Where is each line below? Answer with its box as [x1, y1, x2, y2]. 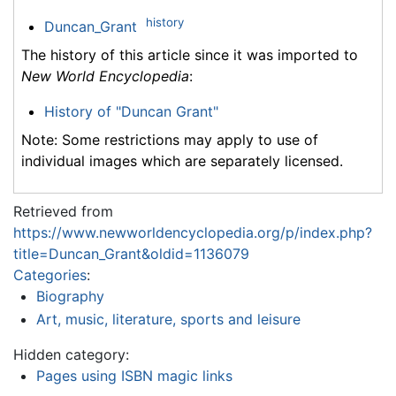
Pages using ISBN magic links [35, 366, 232, 385]
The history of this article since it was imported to [21, 46, 358, 65]
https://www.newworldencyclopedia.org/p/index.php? [13, 224, 372, 242]
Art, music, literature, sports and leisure [35, 309, 301, 328]
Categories [13, 266, 87, 285]
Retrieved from [13, 202, 113, 221]
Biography [35, 287, 104, 306]
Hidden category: [13, 345, 129, 363]
